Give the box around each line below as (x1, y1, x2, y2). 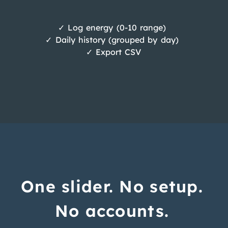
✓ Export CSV (82, 46, 141, 57)
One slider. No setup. (21, 176, 203, 196)
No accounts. (54, 200, 169, 221)
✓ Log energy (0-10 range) (58, 22, 166, 33)
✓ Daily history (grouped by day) (45, 34, 179, 45)
